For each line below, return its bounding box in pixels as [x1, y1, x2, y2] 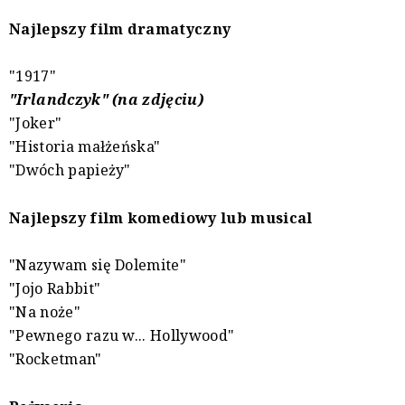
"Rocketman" [9, 349, 102, 370]
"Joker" [9, 113, 62, 134]
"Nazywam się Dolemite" [9, 255, 187, 276]
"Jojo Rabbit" [9, 278, 101, 299]
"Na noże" [9, 302, 80, 323]
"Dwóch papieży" [9, 160, 131, 181]
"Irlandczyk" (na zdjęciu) [9, 89, 203, 110]
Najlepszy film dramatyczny [9, 19, 231, 40]
